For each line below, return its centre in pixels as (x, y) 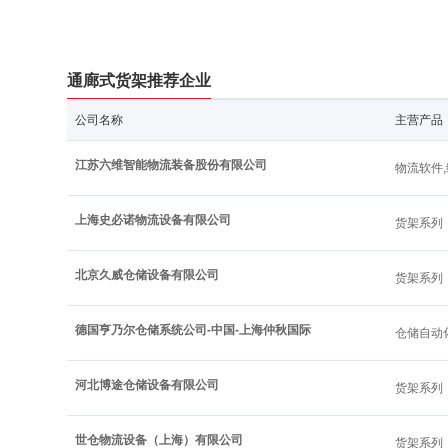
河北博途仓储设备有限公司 (147, 385)
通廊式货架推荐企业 (139, 80)
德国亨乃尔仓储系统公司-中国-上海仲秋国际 (193, 330)
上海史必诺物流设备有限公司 (153, 220)
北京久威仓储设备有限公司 (147, 275)
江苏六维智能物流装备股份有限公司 (171, 165)
